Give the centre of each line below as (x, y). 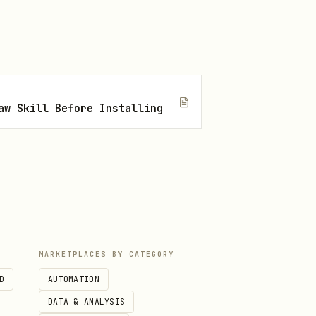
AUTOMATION (74, 279)
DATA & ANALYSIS (87, 302)
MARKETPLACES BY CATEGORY (107, 254)
